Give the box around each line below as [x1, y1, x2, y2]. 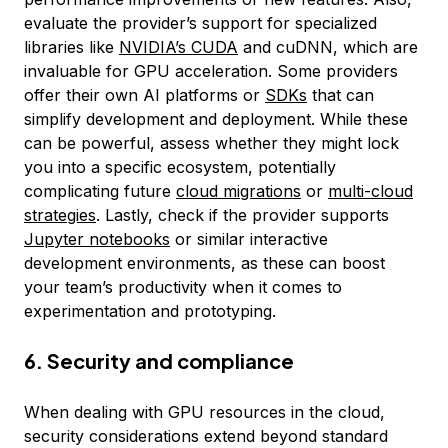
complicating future [24, 181, 176, 201]
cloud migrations [176, 181, 301, 201]
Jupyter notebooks [24, 229, 170, 249]
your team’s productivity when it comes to [24, 277, 342, 297]
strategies [24, 205, 96, 225]
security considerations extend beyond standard [24, 426, 388, 446]
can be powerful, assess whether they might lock [24, 133, 399, 153]
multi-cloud [328, 181, 413, 201]
